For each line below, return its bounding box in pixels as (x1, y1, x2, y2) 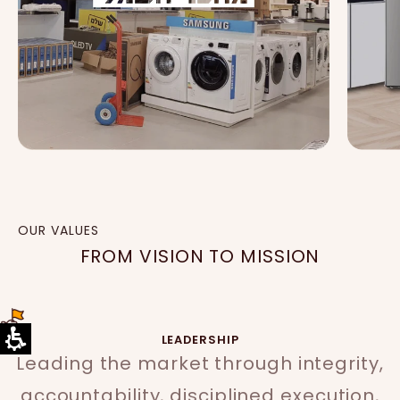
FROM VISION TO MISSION (79, 244, 321, 269)
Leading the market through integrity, (16, 351, 384, 377)
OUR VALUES (18, 221, 100, 239)
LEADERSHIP (161, 331, 239, 349)
